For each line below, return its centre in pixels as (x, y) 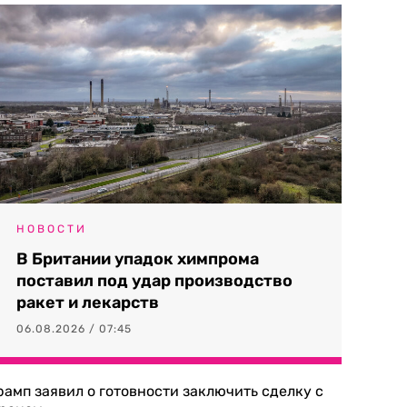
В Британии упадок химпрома (138, 259)
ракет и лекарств (88, 303)
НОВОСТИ (52, 229)
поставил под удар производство (154, 281)
